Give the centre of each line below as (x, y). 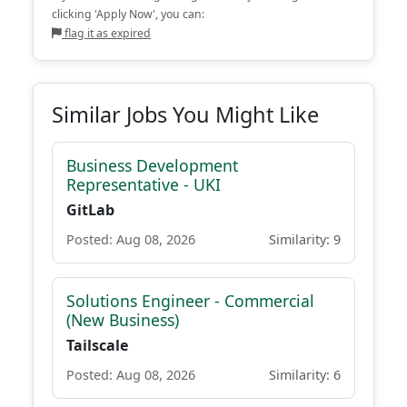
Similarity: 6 (305, 375)
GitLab (90, 210)
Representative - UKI (144, 184)
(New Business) (123, 320)
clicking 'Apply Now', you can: (128, 14)
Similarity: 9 (305, 239)
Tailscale (97, 345)
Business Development (152, 165)
